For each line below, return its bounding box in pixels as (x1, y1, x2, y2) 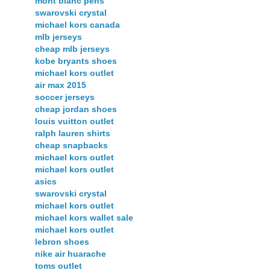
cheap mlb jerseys (35, 44, 110, 54)
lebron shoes (35, 237, 89, 247)
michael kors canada (35, 20, 120, 30)
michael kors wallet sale (35, 213, 133, 223)
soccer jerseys (35, 92, 95, 102)
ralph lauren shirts (35, 128, 110, 139)
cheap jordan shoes (35, 104, 117, 115)
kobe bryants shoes (35, 56, 117, 66)
